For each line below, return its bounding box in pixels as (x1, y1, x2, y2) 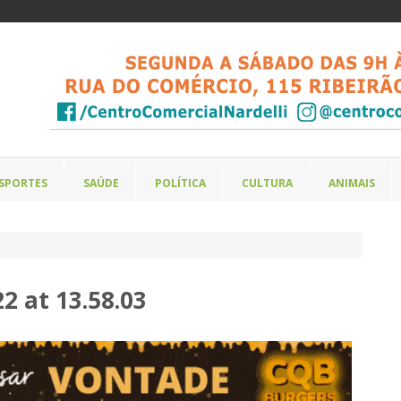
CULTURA (242, 175, 293, 191)
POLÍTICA (155, 175, 206, 191)
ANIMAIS (328, 175, 375, 191)
